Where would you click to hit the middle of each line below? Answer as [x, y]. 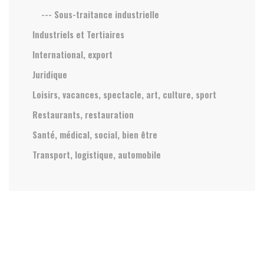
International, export [72, 55]
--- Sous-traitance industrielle [100, 14]
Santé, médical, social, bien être [95, 135]
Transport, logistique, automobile [97, 155]
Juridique [50, 75]
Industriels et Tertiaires [78, 34]
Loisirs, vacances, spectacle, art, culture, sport [124, 95]
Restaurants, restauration [83, 115]
